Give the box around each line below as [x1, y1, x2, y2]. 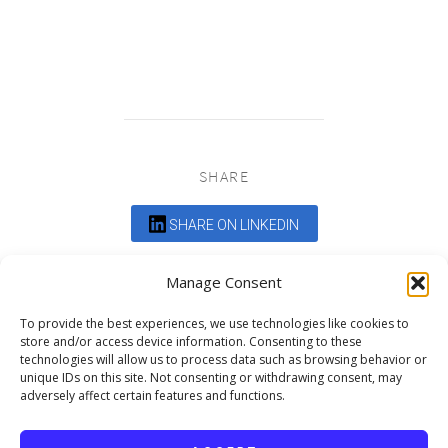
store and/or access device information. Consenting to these [20, 333, 362, 350]
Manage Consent [166, 272, 282, 292]
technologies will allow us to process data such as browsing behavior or [20, 351, 427, 368]
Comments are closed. [10, 264, 174, 286]
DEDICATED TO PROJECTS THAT [44, 403, 404, 422]
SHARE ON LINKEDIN [166, 217, 300, 233]
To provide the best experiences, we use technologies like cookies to [20, 315, 409, 332]
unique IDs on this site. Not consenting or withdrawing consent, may [20, 369, 402, 386]
